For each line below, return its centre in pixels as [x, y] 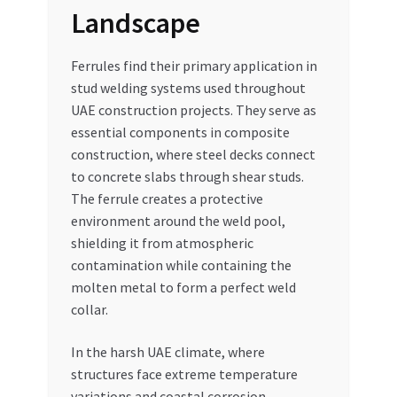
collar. [89, 310]
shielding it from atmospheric [162, 243]
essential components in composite [180, 132]
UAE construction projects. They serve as [193, 110]
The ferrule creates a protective [167, 199]
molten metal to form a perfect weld [183, 288]
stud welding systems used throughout [188, 88]
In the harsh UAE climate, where [167, 351]
